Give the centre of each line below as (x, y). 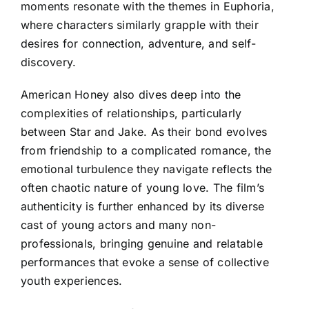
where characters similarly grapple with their (140, 24)
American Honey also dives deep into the (131, 94)
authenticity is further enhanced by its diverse (143, 206)
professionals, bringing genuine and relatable (142, 243)
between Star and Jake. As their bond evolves (144, 131)
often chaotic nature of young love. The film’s (143, 187)
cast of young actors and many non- (119, 225)
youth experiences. (72, 280)
